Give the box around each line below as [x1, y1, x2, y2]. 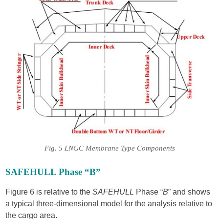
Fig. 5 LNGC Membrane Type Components [44, 144, 175, 153]
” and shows [168, 188, 211, 197]
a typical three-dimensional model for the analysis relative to [5, 199, 213, 208]
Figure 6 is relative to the [5, 188, 93, 197]
